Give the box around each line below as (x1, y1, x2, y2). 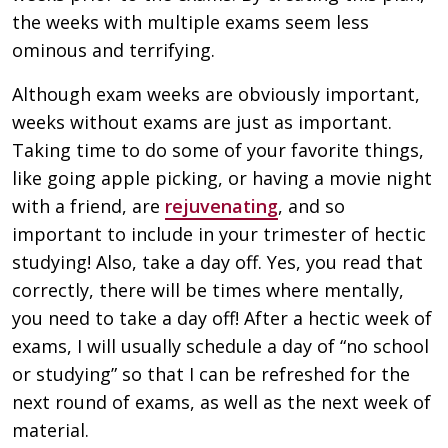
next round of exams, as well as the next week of (12, 390, 431, 415)
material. (12, 418, 89, 443)
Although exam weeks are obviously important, (12, 82, 420, 107)
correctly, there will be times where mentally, (12, 278, 404, 303)
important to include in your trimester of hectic (12, 222, 426, 247)
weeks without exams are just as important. (12, 110, 392, 135)
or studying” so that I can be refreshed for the (12, 362, 410, 387)
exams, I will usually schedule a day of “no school (12, 334, 429, 359)
